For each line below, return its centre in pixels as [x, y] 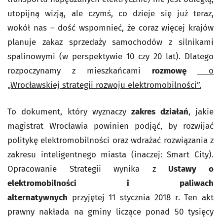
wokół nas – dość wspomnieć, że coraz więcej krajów [110, 28]
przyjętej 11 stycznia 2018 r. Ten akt [143, 198]
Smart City [188, 155]
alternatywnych [37, 198]
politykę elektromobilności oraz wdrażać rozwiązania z [110, 141]
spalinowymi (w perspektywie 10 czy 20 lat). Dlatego [110, 57]
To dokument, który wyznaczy [67, 112]
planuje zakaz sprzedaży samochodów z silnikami [110, 42]
